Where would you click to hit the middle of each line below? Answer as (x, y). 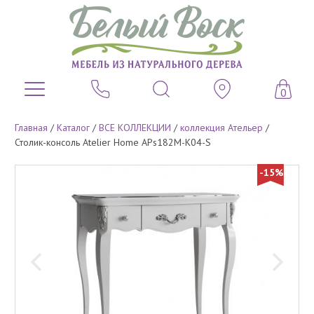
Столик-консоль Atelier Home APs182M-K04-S (113, 142)
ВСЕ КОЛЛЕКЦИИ (135, 127)
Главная (31, 127)
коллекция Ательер (221, 127)
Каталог (73, 127)
